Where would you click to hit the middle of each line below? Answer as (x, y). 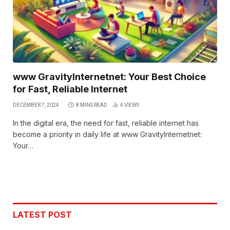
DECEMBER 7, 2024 (36, 105)
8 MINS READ (92, 105)
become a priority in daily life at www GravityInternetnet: (107, 135)
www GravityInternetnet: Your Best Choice (109, 77)
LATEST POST (42, 215)
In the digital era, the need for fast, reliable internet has (106, 123)
